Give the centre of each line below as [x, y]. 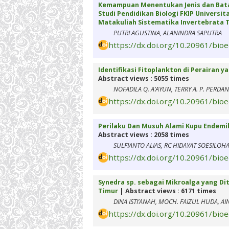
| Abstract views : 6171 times [167, 191]
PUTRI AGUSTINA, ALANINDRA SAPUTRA [168, 33]
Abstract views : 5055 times [144, 79]
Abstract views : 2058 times [144, 135]
